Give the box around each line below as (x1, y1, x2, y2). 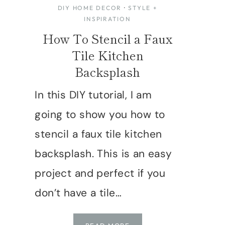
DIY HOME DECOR (57, 4, 122, 12)
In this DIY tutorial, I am (35, 87, 152, 102)
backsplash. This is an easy (35, 146, 172, 161)
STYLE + (128, 4, 158, 12)
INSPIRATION (84, 15, 131, 23)
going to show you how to (35, 107, 165, 122)
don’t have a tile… (35, 185, 122, 200)
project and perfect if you (35, 166, 166, 180)
